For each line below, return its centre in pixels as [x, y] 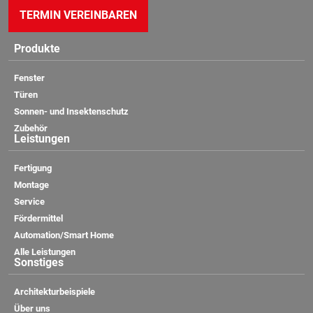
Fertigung [33, 168]
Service [29, 202]
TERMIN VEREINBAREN [78, 15]
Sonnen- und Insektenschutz [71, 112]
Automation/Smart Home [64, 235]
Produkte [37, 49]
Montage [31, 185]
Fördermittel [38, 219]
